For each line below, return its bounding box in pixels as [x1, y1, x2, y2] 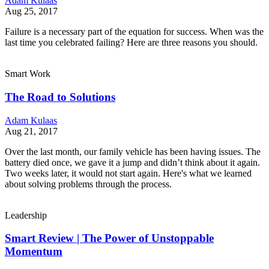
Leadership [5, 210, 47, 220]
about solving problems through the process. [5, 178, 172, 189]
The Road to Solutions [5, 91, 115, 103]
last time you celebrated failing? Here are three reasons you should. [5, 37, 258, 48]
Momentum [5, 245, 62, 258]
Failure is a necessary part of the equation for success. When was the [5, 26, 264, 37]
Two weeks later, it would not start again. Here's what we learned [5, 168, 252, 178]
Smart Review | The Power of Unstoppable [5, 232, 214, 245]
